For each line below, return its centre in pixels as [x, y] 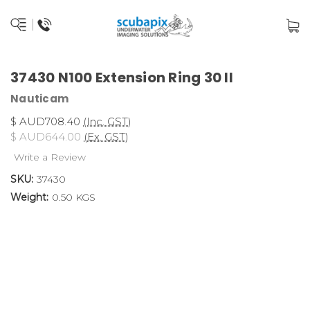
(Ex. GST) [106, 136]
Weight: [29, 197]
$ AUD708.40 [45, 121]
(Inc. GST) [107, 121]
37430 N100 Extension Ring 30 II [122, 77]
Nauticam [39, 98]
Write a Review [49, 157]
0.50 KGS [73, 197]
